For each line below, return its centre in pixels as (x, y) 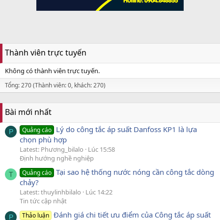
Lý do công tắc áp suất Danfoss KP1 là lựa (127, 129)
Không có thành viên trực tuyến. (52, 70)
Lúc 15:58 (101, 149)
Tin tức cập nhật (43, 201)
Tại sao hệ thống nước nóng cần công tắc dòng (135, 172)
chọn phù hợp (43, 139)
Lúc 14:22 (99, 192)
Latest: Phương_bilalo (52, 149)
